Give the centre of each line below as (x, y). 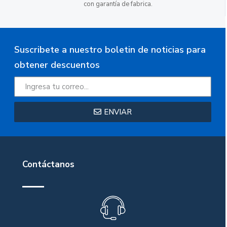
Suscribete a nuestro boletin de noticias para (110, 49)
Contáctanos (48, 164)
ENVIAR (118, 112)
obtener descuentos (57, 65)
